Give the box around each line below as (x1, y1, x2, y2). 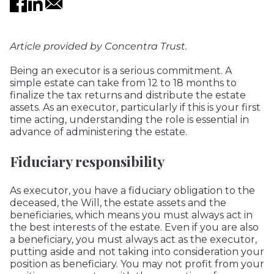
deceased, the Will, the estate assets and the (10, 197, 226, 209)
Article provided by (10, 40, 102, 53)
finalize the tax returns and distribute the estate (10, 89, 246, 102)
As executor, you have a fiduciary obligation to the (10, 185, 255, 197)
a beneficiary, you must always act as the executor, (10, 234, 257, 246)
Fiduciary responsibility (10, 152, 165, 171)
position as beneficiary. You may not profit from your (10, 258, 264, 270)
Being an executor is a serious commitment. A (10, 65, 232, 77)
